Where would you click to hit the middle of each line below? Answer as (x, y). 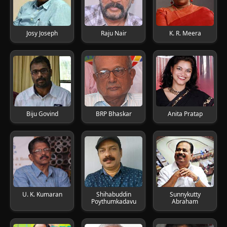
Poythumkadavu (113, 201)
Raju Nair (113, 33)
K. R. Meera (185, 33)
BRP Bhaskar (113, 114)
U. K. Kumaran (42, 194)
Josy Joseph (42, 33)
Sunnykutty (185, 194)
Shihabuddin (113, 194)
